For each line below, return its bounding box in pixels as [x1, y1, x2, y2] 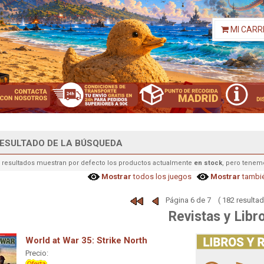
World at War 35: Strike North [25, 235, 147, 246]
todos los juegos [131, 171, 192, 181]
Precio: [25, 249, 48, 258]
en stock [194, 159, 222, 167]
